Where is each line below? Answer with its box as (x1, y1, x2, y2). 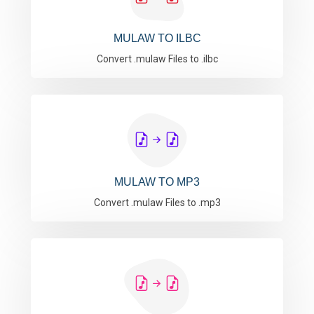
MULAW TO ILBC (113, 32, 201, 44)
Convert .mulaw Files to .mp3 (93, 197, 221, 208)
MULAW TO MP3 (114, 176, 200, 188)
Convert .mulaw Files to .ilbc (96, 53, 218, 64)
